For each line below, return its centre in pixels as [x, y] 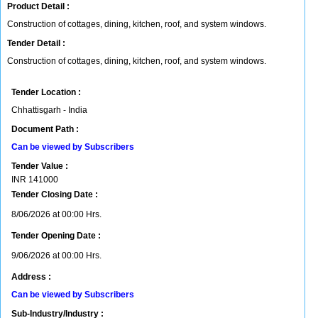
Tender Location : [46, 92]
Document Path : [45, 129]
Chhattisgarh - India [49, 110]
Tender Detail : [36, 43]
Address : [31, 277]
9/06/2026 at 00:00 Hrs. [56, 256]
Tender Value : [40, 166]
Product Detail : [38, 6]
